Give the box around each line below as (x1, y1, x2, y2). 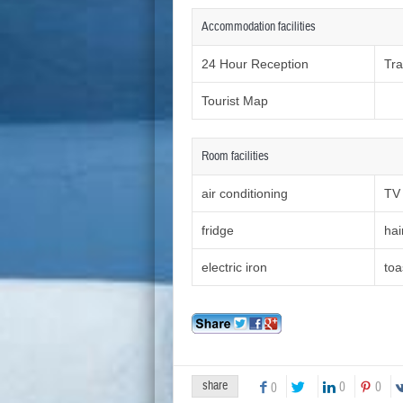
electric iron (201, 260, 267, 275)
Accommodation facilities (201, 19, 316, 36)
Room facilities (201, 148, 269, 166)
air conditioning (201, 186, 288, 201)
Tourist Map (201, 94, 268, 109)
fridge (201, 223, 234, 238)
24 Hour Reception (201, 57, 309, 72)
